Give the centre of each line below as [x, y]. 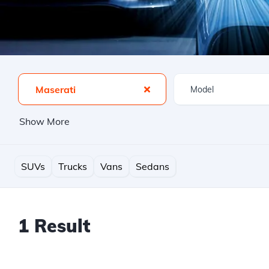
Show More [44, 121]
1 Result [54, 226]
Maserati [56, 89]
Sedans [153, 166]
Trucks [73, 166]
